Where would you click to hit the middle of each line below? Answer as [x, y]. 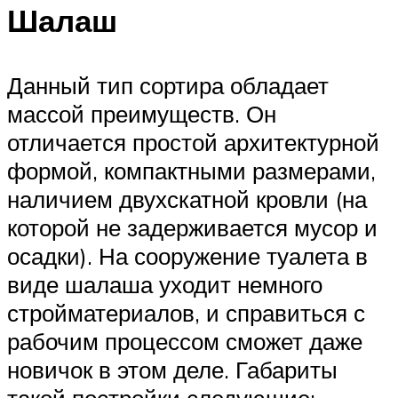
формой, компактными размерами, [191, 171]
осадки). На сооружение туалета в [187, 256]
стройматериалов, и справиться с [186, 313]
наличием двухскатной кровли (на [187, 199]
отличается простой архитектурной [193, 143]
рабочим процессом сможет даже [185, 342]
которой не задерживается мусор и [192, 228]
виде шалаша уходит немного [165, 285]
